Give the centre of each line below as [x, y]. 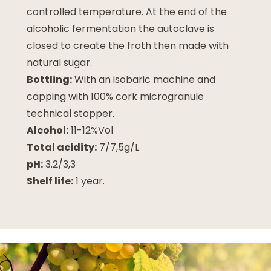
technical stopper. [70, 113]
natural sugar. [59, 63]
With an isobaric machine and [144, 80]
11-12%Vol [91, 130]
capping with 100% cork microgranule [115, 96]
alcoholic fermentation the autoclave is [120, 29]
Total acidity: [62, 147]
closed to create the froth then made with [128, 46]
